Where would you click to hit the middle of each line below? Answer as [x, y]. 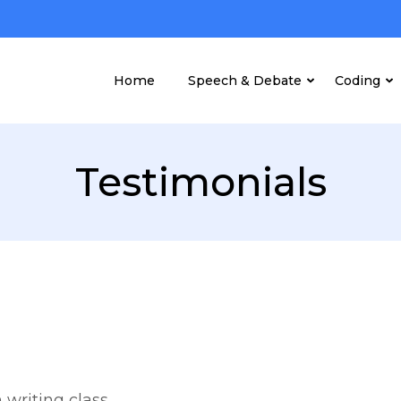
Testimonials [200, 182]
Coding [358, 80]
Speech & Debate [245, 80]
